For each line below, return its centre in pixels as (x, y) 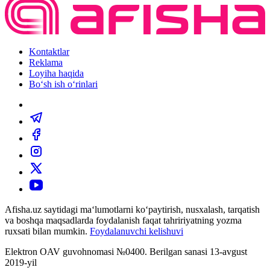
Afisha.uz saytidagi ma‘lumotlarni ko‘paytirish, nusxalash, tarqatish (132, 210)
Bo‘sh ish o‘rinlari (63, 84)
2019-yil (21, 263)
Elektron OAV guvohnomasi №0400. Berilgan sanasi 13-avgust (126, 252)
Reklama (46, 63)
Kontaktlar (49, 52)
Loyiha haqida (56, 74)
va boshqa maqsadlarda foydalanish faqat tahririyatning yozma (123, 221)
